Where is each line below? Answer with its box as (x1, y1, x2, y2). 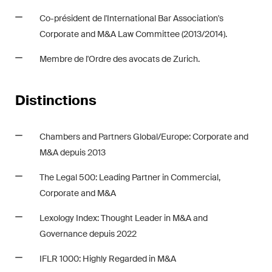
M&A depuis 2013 (39, 147, 106, 158)
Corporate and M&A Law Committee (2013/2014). (39, 29, 227, 39)
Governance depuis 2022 (39, 228, 137, 239)
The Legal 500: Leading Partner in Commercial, (39, 172, 220, 183)
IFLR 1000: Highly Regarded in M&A (39, 253, 176, 264)
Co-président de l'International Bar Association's (39, 13, 223, 24)
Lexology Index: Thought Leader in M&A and (39, 212, 208, 223)
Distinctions (15, 92, 97, 109)
